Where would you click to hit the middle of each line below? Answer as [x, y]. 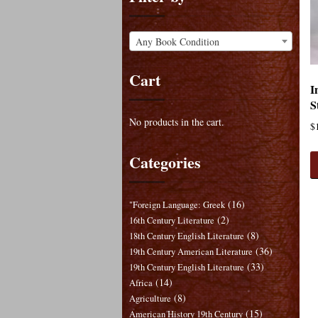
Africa [141, 283]
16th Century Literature [172, 221]
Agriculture [150, 299]
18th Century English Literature [187, 236]
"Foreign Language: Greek [177, 205]
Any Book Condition [177, 41]
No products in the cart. [177, 122]
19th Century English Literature [187, 268]
